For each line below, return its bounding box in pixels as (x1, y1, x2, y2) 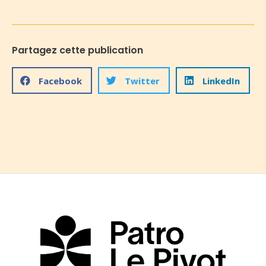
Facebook (39, 74, 82, 87)
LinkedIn (202, 74, 240, 87)
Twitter (125, 74, 160, 87)
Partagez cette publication (12, 43, 143, 58)
